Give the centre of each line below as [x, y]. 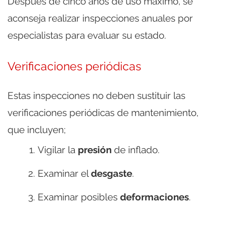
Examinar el [64, 173]
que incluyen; [37, 129]
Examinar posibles [79, 197]
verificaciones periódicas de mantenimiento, [103, 112]
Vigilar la [58, 149]
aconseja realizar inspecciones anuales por [100, 18]
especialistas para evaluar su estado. [87, 35]
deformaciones [154, 197]
